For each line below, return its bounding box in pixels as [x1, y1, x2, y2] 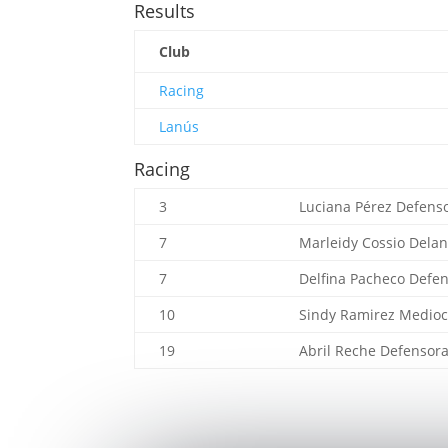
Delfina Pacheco [299, 269, 410, 289]
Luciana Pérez [299, 197, 397, 217]
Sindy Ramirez [299, 305, 400, 325]
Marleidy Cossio [299, 233, 410, 253]
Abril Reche [299, 341, 381, 361]
